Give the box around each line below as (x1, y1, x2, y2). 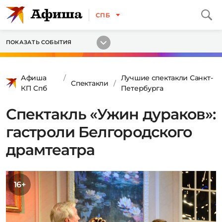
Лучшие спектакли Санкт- (120, 73, 213, 82)
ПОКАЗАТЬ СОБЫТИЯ (6, 39, 72, 46)
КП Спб (21, 84, 47, 93)
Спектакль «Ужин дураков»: (6, 105, 216, 123)
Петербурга (120, 84, 164, 93)
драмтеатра (6, 141, 95, 159)
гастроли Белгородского (6, 123, 192, 141)
